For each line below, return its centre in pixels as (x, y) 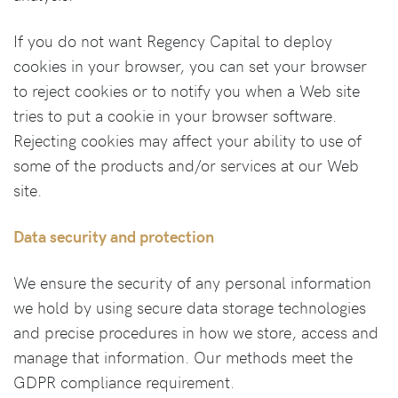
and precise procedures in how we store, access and (196, 332)
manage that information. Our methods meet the (183, 357)
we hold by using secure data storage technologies (190, 307)
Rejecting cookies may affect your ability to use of (187, 140)
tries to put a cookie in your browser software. (175, 115)
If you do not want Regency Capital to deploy (173, 40)
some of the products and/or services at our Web (186, 165)
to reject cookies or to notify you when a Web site (187, 90)
